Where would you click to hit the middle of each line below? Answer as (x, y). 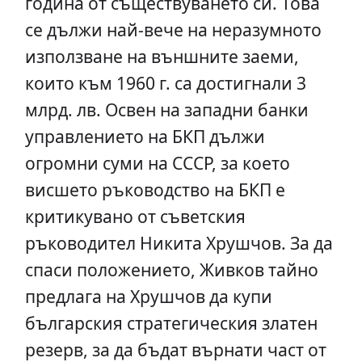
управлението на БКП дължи (145, 137)
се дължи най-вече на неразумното (173, 30)
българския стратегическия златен (171, 323)
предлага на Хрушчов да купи (148, 297)
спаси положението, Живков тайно (171, 270)
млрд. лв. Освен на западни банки (166, 110)
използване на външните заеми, (162, 57)
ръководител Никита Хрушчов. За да (179, 243)
